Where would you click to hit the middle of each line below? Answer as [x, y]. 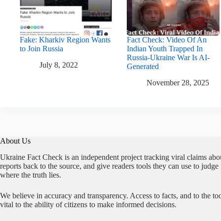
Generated [143, 67]
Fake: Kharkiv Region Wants [65, 40]
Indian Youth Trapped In [165, 49]
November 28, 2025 [178, 82]
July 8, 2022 [59, 65]
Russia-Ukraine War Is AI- [168, 58]
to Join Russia [41, 49]
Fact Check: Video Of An [167, 40]
